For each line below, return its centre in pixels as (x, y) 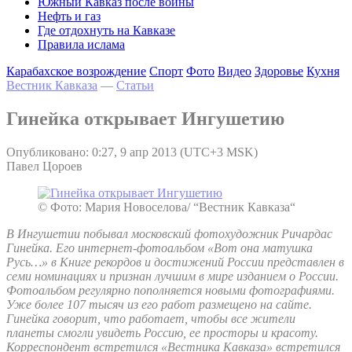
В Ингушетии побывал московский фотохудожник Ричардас (169, 233)
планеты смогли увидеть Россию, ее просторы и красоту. (162, 332)
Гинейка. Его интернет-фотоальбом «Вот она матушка (159, 247)
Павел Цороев (44, 166)
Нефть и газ (69, 16)
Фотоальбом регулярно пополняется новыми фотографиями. (170, 290)
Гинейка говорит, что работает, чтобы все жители (151, 318)
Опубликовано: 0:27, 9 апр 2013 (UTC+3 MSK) (132, 152)
